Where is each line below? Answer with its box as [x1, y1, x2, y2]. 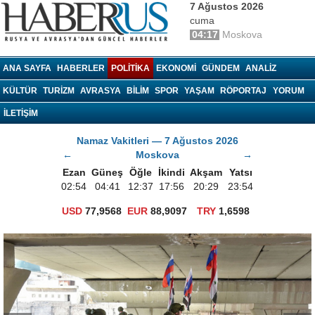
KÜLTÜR [3, 86, 37, 96]
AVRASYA [80, 86, 121, 96]
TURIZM [43, 86, 75, 96]
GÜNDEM [202, 63, 240, 73]
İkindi [157, 167, 185, 178]
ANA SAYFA [3, 63, 51, 73]
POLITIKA [111, 63, 150, 73]
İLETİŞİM [4, 108, 38, 118]
